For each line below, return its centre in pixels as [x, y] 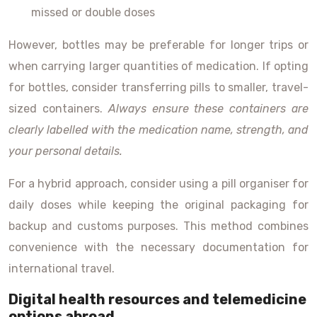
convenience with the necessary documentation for [158, 247]
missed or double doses [93, 12]
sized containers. [58, 109]
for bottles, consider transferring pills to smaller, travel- [158, 87]
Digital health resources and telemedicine [157, 299]
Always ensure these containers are [208, 109]
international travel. [62, 269]
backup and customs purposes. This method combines [158, 226]
